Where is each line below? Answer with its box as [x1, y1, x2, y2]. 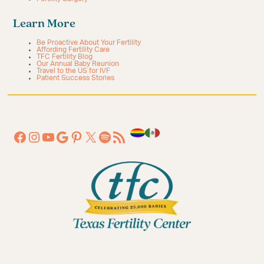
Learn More [13, 18, 76, 30]
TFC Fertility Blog [37, 52, 93, 60]
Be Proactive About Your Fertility [37, 38, 141, 46]
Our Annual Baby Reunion [37, 60, 120, 67]
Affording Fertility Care [37, 45, 110, 53]
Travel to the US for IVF [37, 67, 111, 74]
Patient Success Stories [37, 74, 115, 81]
